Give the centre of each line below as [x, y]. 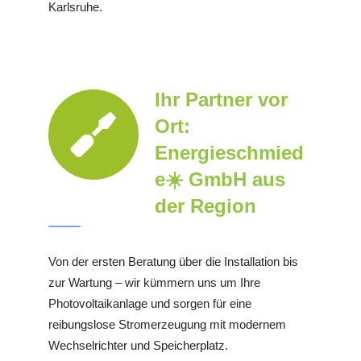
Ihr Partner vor [221, 100]
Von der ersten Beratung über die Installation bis [173, 262]
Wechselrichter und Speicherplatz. [138, 346]
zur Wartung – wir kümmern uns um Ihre [154, 283]
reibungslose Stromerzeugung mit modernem [167, 325]
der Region [205, 206]
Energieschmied [229, 153]
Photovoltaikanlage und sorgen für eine [150, 304]
